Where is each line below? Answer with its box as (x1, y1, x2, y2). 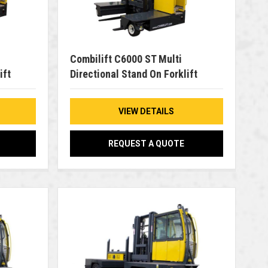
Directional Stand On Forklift (70, 68, 197, 81)
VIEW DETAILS (118, 106, 175, 117)
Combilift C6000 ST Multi (70, 53, 182, 66)
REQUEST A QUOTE (108, 139, 185, 149)
